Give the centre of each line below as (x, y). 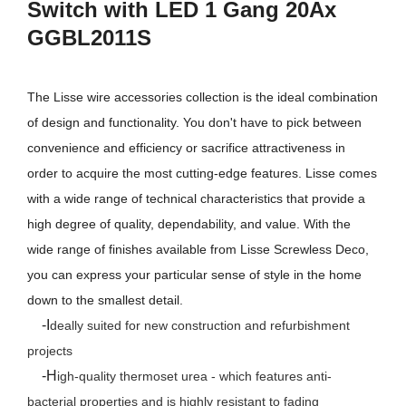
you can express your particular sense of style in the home (194, 275)
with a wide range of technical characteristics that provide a (196, 199)
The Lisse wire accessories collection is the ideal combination (203, 97)
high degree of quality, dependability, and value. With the (189, 224)
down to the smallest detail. (105, 300)
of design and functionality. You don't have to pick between (194, 123)
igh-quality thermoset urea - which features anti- (194, 377)
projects (50, 351)
